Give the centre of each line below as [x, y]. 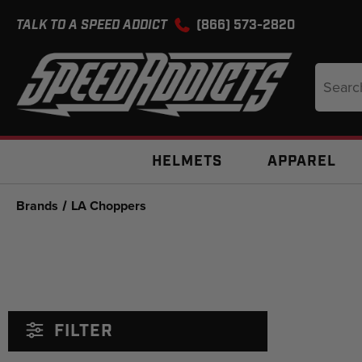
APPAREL [302, 162]
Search [333, 71]
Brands [37, 206]
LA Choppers [109, 206]
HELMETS [187, 162]
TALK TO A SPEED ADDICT [93, 25]
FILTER [82, 331]
